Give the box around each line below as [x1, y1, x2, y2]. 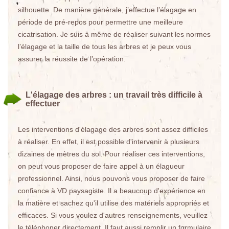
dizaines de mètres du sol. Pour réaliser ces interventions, [18, 150, 205, 158]
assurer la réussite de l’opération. [18, 55, 126, 63]
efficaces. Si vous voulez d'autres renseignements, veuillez [18, 211, 208, 219]
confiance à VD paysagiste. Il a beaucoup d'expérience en [18, 187, 205, 195]
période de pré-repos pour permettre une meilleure [18, 18, 183, 26]
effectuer [26, 99, 60, 108]
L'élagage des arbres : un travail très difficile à [26, 90, 202, 99]
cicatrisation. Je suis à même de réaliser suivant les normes [18, 30, 211, 38]
